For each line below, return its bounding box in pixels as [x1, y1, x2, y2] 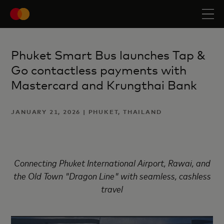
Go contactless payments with [11, 63, 187, 77]
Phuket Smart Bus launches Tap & [11, 48, 206, 62]
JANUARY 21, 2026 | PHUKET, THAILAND [11, 108, 162, 115]
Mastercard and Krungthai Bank [11, 78, 197, 92]
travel [101, 182, 123, 194]
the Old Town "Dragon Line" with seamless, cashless [13, 169, 211, 181]
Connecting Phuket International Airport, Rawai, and [13, 156, 210, 168]
